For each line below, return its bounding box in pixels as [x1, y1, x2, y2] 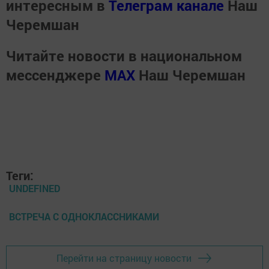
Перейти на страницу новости [56, 252, 192, 265]
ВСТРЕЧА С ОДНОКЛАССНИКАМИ [9, 210, 159, 223]
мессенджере [6, 65, 104, 85]
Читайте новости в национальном [6, 46, 242, 65]
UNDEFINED [9, 181, 60, 195]
